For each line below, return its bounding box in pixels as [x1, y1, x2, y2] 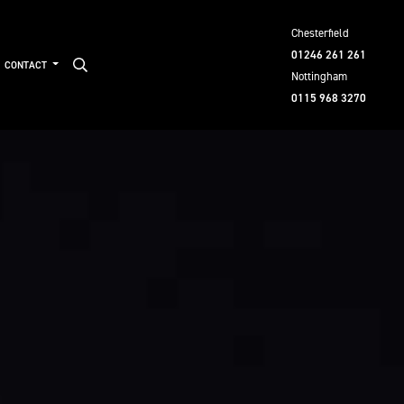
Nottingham [290, 69, 347, 84]
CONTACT [4, 58, 50, 72]
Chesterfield [290, 25, 349, 41]
